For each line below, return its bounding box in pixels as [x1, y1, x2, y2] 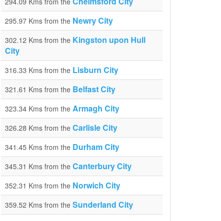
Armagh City [73, 103, 119, 114]
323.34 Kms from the [5, 104, 73, 113]
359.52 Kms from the [5, 200, 73, 210]
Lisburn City [73, 64, 118, 75]
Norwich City [73, 180, 120, 191]
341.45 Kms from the [5, 142, 73, 152]
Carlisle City [73, 122, 117, 133]
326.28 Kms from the [5, 123, 73, 133]
